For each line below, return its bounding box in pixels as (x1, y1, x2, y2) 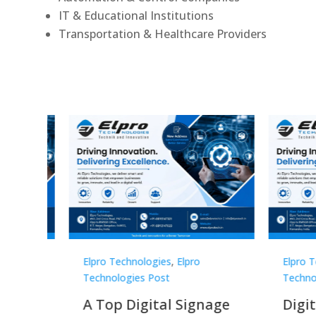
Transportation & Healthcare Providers (59, 25, 267, 42)
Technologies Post (83, 270, 170, 284)
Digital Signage (83, 294, 187, 314)
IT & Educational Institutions (59, 7, 214, 23)
